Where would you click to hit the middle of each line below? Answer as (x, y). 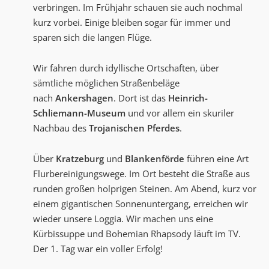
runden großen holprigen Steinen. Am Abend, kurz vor (145, 189)
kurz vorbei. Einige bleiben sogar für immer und (132, 23)
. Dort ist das (141, 98)
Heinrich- (188, 98)
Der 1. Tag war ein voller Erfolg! (98, 249)
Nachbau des (61, 128)
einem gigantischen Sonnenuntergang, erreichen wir (141, 204)
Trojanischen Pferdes (134, 128)
